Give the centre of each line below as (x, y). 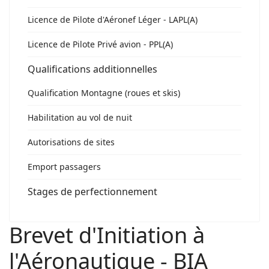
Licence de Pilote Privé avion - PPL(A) (100, 44)
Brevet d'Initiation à (107, 235)
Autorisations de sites (71, 142)
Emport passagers (64, 167)
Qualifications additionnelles (92, 69)
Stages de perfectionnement (92, 192)
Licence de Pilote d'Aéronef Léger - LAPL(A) (113, 20)
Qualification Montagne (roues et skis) (104, 93)
